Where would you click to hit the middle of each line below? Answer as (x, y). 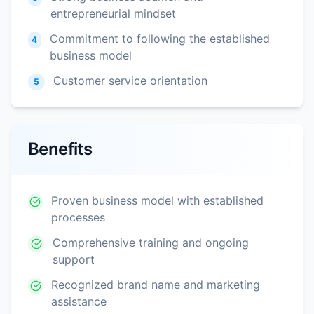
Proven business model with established (157, 200)
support (74, 259)
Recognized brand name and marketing (156, 284)
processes (78, 217)
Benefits (60, 149)
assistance (79, 301)
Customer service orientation (130, 80)
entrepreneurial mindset (114, 13)
